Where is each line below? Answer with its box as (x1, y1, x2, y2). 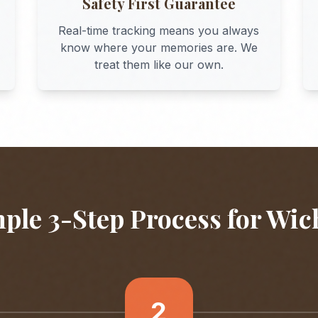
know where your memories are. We (60, 40, 258, 55)
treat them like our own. (94, 57, 224, 72)
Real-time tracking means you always (58, 23, 260, 38)
